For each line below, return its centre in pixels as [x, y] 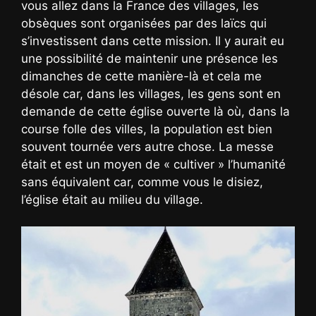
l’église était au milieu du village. [112, 199]
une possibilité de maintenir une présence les [150, 58]
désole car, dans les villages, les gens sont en [151, 93]
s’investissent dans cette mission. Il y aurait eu [153, 41]
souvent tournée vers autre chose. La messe [147, 146]
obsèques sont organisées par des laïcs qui [144, 23]
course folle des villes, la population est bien [147, 129]
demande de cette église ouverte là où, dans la [156, 111]
